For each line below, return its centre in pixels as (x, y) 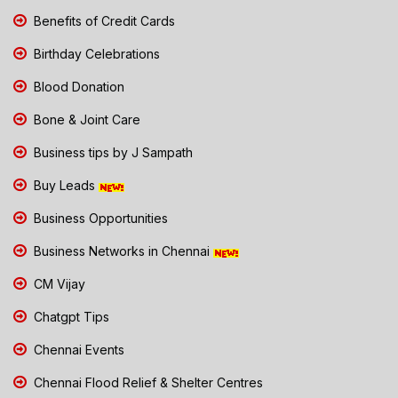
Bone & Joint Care (85, 120)
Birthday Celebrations (95, 54)
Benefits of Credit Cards (103, 21)
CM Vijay (58, 284)
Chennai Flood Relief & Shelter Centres (147, 383)
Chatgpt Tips (70, 317)
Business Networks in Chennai (122, 251)
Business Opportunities (99, 219)
